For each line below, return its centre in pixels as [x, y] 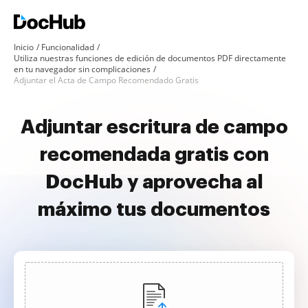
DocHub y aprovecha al [154, 182]
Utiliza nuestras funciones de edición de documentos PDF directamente [150, 58]
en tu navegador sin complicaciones [82, 69]
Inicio [24, 47]
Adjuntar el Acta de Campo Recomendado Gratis [106, 80]
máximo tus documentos [154, 210]
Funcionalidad [68, 47]
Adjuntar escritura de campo [154, 127]
